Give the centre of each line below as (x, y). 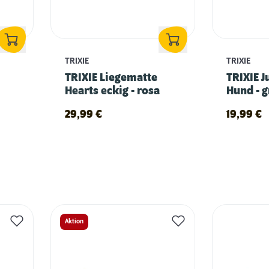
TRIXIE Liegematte (111, 78)
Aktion (74, 221)
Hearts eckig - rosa (112, 91)
